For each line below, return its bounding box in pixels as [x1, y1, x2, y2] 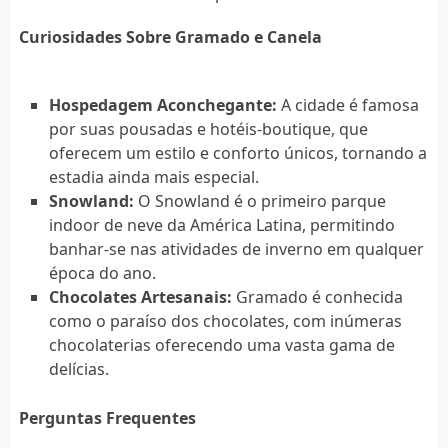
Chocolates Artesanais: [48, 285, 232, 308]
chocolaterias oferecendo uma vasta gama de [48, 333, 395, 356]
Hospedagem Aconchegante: [48, 93, 277, 116]
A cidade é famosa [276, 93, 419, 116]
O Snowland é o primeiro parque [133, 189, 386, 212]
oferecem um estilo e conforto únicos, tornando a [48, 141, 427, 164]
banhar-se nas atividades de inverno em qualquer [48, 237, 424, 260]
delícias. [48, 357, 109, 380]
